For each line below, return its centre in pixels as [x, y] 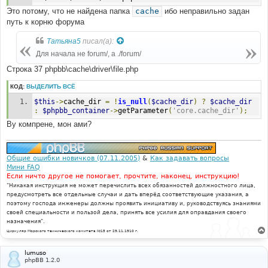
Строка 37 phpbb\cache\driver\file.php [72, 69]
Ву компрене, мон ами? [49, 124]
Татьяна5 [64, 41]
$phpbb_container [76, 110]
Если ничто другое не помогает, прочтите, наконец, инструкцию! [123, 176]
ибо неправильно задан [205, 11]
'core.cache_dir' [206, 110]
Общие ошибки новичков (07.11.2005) [73, 158]
